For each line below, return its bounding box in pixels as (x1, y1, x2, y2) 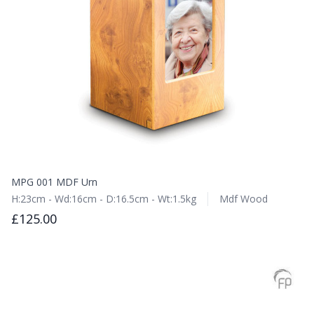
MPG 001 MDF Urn (11, 175, 97, 189)
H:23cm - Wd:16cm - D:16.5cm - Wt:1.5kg (11, 192, 196, 205)
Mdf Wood (219, 192, 268, 205)
